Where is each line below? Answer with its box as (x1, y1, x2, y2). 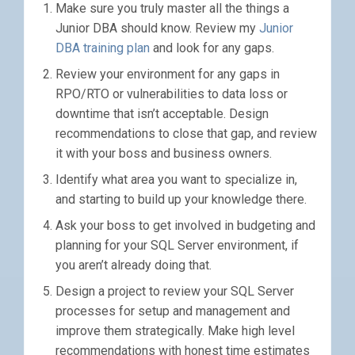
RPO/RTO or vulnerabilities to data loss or (55, 86, 288, 102)
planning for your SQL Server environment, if (55, 238, 299, 254)
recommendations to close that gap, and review (55, 126, 317, 142)
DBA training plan (55, 40, 150, 56)
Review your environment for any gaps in (55, 67, 280, 82)
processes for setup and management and (55, 303, 290, 319)
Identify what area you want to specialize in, (55, 172, 297, 188)
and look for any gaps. (150, 40, 274, 56)
